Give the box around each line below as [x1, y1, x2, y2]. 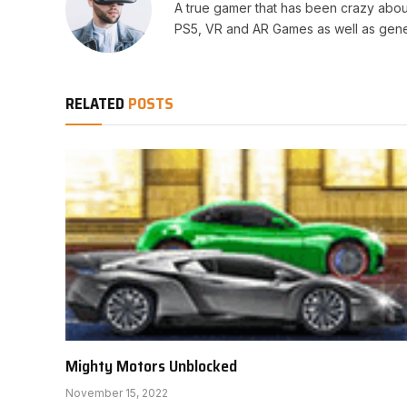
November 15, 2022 [65, 386, 168, 400]
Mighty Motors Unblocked [65, 353, 237, 379]
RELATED [65, 91, 128, 115]
